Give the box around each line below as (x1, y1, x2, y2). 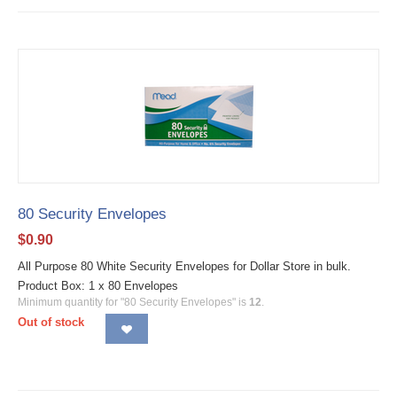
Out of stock (18, 315, 84, 330)
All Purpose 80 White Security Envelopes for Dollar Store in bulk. (18, 260, 358, 274)
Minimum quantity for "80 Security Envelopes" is (18, 296, 249, 309)
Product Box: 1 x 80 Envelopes (18, 279, 178, 293)
